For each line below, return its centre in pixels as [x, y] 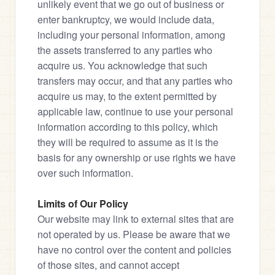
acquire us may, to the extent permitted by [127, 96]
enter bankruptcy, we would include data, [126, 19]
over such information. [85, 173]
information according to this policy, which [128, 127]
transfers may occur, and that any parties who [135, 81]
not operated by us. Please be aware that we [134, 234]
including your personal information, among [131, 35]
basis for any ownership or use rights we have [137, 157]
